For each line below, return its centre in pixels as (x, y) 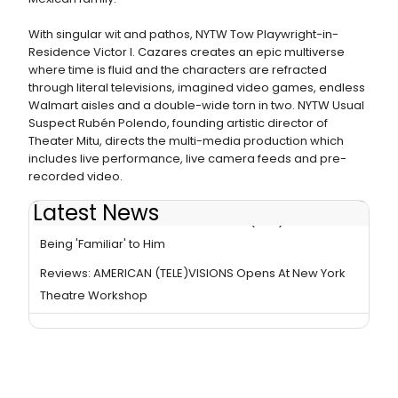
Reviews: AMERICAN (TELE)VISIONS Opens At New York (193, 274)
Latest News (96, 213)
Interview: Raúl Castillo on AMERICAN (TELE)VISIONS (184, 222)
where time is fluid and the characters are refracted (178, 70)
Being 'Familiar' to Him (103, 244)
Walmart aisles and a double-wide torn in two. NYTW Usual (196, 105)
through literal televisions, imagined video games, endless (197, 88)
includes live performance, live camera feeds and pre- (187, 159)
